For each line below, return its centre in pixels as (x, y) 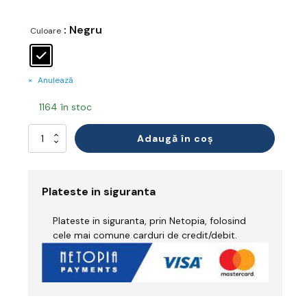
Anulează (56, 80)
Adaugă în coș (175, 138)
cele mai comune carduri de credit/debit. (145, 235)
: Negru (83, 29)
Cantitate (46, 135)
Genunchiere (53, 148)
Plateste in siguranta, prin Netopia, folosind (149, 220)
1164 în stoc (65, 107)
